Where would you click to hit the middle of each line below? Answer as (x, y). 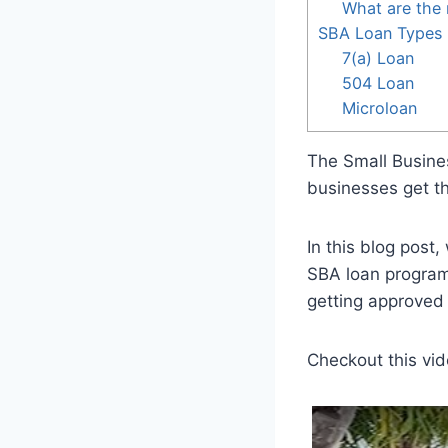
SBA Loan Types (380, 32)
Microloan (380, 107)
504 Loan (378, 82)
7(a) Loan (378, 57)
